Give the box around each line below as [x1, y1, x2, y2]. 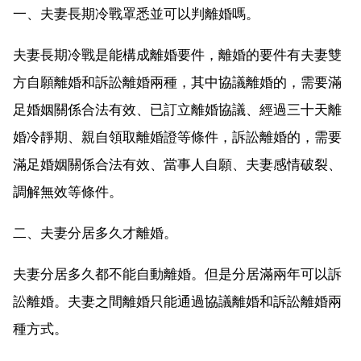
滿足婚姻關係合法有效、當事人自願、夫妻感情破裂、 [13, 156, 342, 172]
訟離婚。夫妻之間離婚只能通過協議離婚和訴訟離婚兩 [13, 293, 342, 309]
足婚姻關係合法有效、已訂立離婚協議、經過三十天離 [13, 101, 342, 118]
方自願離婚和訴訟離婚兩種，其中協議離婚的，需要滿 [13, 73, 342, 90]
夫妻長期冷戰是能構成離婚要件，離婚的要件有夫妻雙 [13, 46, 342, 63]
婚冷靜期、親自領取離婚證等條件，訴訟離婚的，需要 [13, 128, 342, 145]
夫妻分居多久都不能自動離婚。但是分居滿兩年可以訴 [13, 265, 342, 282]
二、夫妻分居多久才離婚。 [13, 224, 177, 241]
